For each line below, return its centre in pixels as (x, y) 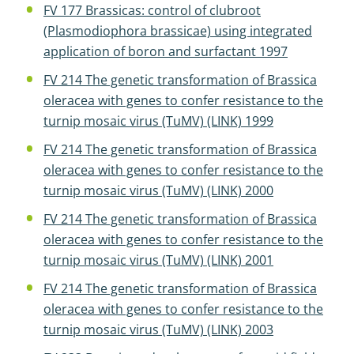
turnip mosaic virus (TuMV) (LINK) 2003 (158, 330)
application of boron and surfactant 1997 (166, 51)
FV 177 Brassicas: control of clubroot (152, 10)
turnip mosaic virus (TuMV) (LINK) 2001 (158, 260)
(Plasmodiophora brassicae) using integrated (178, 31)
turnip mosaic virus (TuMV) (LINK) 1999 (158, 121)
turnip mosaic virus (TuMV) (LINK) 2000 (158, 190)
